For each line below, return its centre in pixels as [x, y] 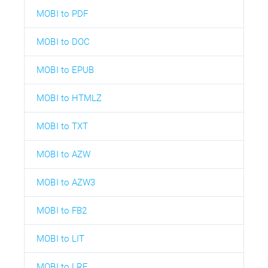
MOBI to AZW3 [66, 182]
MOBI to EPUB [66, 70]
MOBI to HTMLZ [69, 98]
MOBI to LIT [61, 238]
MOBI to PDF [63, 13]
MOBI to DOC [63, 42]
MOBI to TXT [63, 126]
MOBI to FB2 [62, 210]
